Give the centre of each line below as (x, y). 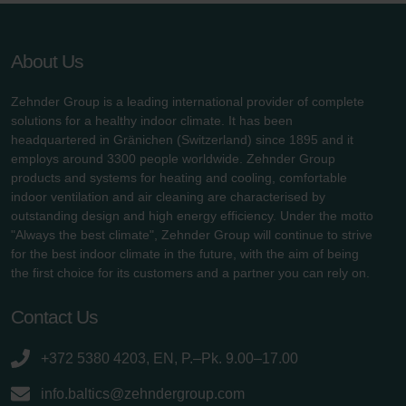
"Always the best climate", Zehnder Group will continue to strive (192, 234)
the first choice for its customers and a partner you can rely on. (190, 272)
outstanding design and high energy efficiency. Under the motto (192, 215)
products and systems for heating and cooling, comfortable (179, 177)
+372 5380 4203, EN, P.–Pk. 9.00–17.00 (169, 358)
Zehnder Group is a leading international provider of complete (188, 101)
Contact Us (54, 316)
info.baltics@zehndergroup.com (143, 393)
